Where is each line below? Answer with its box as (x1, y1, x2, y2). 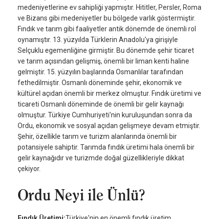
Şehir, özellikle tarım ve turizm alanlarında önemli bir (18, 132, 177, 141)
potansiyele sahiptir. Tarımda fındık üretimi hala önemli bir (18, 143, 195, 152)
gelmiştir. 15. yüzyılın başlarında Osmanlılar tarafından (18, 68, 183, 76)
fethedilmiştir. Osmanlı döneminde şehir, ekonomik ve (18, 79, 182, 87)
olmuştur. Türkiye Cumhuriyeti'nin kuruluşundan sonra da (18, 111, 192, 119)
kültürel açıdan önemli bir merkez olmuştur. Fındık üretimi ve (18, 89, 201, 98)
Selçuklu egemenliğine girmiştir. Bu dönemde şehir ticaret (18, 46, 194, 55)
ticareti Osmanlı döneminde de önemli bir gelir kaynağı (18, 100, 184, 109)
